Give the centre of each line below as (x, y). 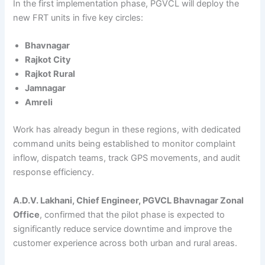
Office (27, 214)
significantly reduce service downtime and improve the (123, 229)
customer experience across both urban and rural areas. (125, 243)
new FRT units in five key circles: (78, 18)
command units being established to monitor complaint (125, 144)
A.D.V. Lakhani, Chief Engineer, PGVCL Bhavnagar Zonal (129, 200)
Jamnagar (46, 88)
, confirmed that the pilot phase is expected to (132, 214)
